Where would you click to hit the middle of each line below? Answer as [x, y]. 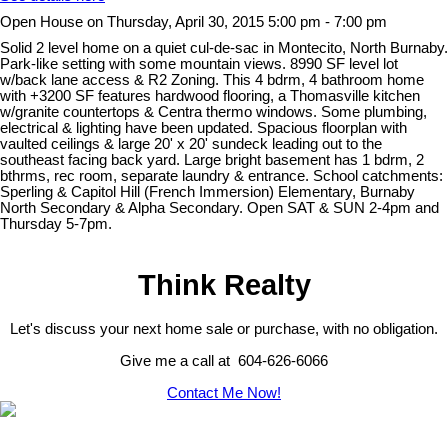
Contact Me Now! [224, 393]
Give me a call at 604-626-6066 [224, 361]
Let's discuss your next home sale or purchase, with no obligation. [224, 329]
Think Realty [224, 284]
